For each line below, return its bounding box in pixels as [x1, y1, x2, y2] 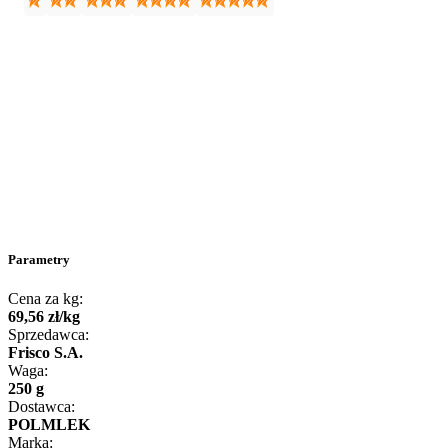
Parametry [8, 252, 70, 268]
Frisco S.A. [8, 344, 83, 362]
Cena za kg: [8, 290, 83, 308]
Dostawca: [8, 398, 75, 416]
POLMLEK [8, 416, 90, 434]
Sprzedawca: [8, 326, 89, 344]
